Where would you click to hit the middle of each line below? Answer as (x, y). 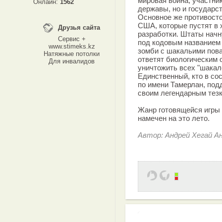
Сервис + (72, 39)
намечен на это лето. (174, 118)
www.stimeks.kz (72, 46)
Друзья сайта (79, 28)
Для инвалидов (72, 61)
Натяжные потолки (72, 54)
